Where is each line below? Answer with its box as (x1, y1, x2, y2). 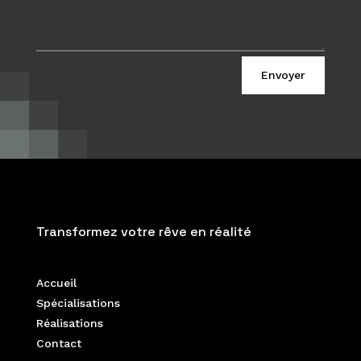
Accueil (35, 276, 77, 289)
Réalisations (35, 316, 103, 330)
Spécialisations (35, 296, 120, 309)
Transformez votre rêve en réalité (35, 222, 251, 240)
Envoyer (261, 68, 306, 81)
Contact (35, 336, 81, 350)
